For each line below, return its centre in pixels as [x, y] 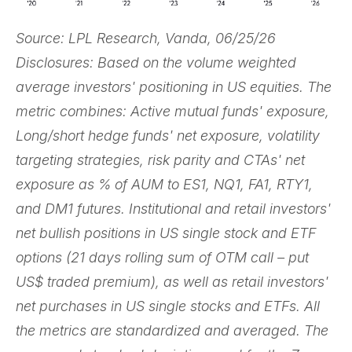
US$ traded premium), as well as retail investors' [172, 281]
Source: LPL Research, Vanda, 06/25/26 [146, 38]
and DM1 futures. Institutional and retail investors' [173, 208]
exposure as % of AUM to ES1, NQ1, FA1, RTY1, [164, 184]
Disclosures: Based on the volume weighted [156, 62]
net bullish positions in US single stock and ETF [166, 233]
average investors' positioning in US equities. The [174, 86]
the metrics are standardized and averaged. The [172, 330]
